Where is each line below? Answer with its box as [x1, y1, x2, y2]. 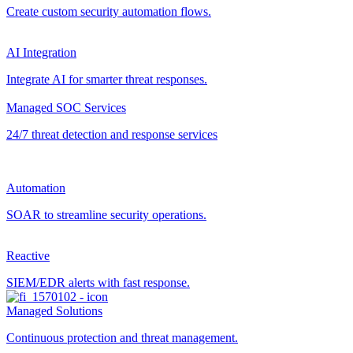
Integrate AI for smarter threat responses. [6, 72, 207, 86]
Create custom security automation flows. [6, 5, 211, 18]
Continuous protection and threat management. [6, 331, 238, 344]
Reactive [6, 249, 50, 262]
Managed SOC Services [6, 101, 126, 114]
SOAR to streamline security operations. [6, 208, 206, 221]
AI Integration [6, 46, 76, 59]
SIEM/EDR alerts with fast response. [6, 276, 190, 289]
